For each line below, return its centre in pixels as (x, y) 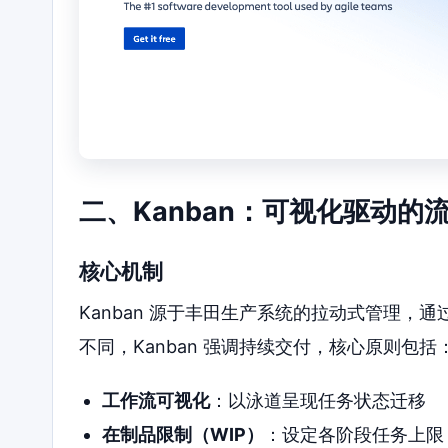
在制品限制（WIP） (182, 435)
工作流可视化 (155, 401)
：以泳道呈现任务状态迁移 (317, 401)
